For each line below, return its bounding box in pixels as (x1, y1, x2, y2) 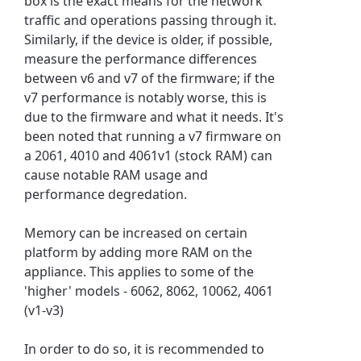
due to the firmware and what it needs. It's (24, 107, 284, 126)
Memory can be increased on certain (24, 223, 248, 242)
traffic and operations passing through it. (24, 10, 277, 29)
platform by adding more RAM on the (24, 243, 253, 261)
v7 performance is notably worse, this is (24, 88, 268, 106)
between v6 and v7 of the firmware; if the (24, 68, 276, 87)
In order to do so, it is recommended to (24, 339, 265, 358)
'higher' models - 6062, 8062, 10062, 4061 (24, 281, 274, 300)
